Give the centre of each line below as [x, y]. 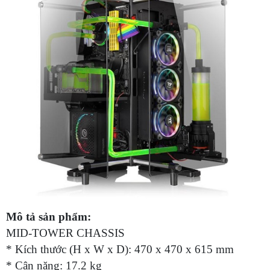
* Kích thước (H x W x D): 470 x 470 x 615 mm [121, 249]
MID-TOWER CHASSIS [67, 233]
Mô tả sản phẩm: [50, 216]
